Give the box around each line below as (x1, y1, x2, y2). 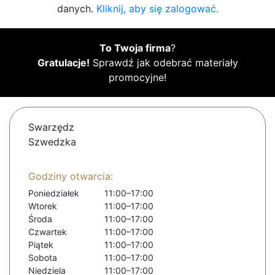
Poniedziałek (28, 188, 79, 199)
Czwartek (28, 227, 67, 238)
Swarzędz (28, 121, 74, 134)
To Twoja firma (99, 42, 171, 55)
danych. (56, 2, 96, 15)
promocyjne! (109, 71, 166, 84)
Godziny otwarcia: (28, 170, 113, 183)
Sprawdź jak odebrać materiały (89, 56, 238, 69)
